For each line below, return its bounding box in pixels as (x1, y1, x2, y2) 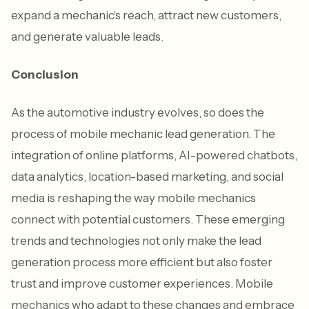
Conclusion (11, 67, 79, 81)
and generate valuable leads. (11, 29, 163, 43)
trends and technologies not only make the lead (11, 233, 261, 248)
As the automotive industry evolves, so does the (11, 105, 264, 119)
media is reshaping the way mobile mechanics (11, 190, 256, 205)
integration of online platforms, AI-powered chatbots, (11, 148, 297, 162)
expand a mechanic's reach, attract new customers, (11, 8, 281, 22)
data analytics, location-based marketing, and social (11, 169, 283, 183)
